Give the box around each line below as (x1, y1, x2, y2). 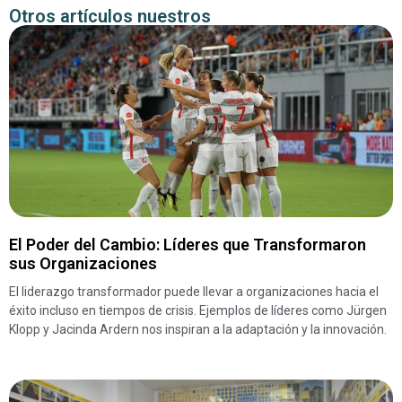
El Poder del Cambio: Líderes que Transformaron (9, 235, 366, 255)
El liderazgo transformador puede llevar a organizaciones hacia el (9, 284, 379, 300)
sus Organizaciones (9, 254, 157, 274)
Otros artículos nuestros (9, 5, 211, 28)
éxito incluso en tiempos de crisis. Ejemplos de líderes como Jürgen (9, 303, 387, 319)
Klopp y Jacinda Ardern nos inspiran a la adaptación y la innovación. (9, 322, 387, 337)
